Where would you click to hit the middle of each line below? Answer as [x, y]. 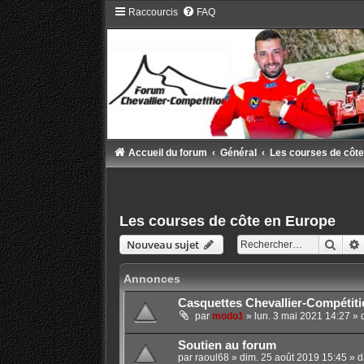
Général [238, 153]
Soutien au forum [227, 346]
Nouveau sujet [162, 245]
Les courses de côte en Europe [227, 221]
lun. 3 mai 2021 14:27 [302, 316]
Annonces [152, 279]
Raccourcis [153, 12]
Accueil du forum [167, 153]
